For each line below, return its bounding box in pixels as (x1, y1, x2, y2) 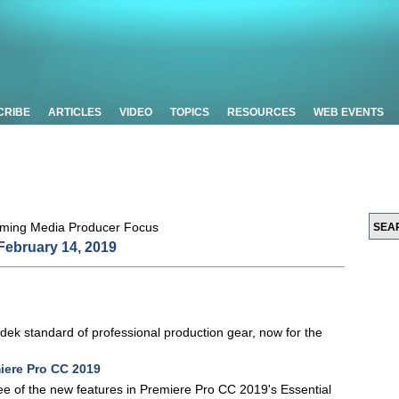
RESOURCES (227, 106, 296, 118)
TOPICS (170, 106, 209, 118)
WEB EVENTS (313, 106, 384, 118)
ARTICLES (48, 106, 102, 118)
